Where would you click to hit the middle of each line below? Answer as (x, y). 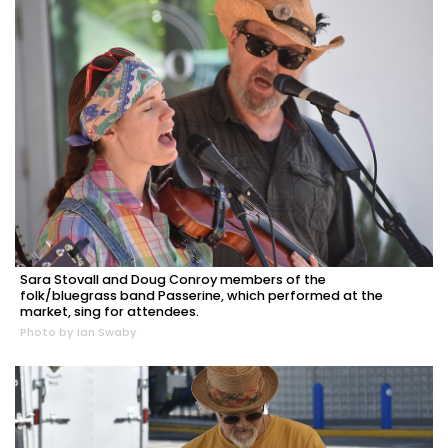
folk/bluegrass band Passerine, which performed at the (201, 296)
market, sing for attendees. (109, 312)
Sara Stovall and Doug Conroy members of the (173, 280)
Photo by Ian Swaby (78, 332)
